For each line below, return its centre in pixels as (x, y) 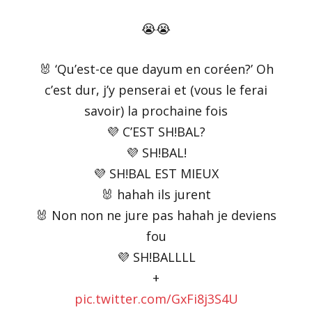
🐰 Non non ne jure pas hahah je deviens (156, 215)
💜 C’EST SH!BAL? (156, 131)
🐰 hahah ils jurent (156, 194)
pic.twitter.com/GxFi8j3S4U (156, 298)
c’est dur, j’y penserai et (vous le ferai (156, 89)
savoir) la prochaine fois (156, 110)
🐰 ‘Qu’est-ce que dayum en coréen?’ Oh (156, 69)
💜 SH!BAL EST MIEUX (156, 173)
